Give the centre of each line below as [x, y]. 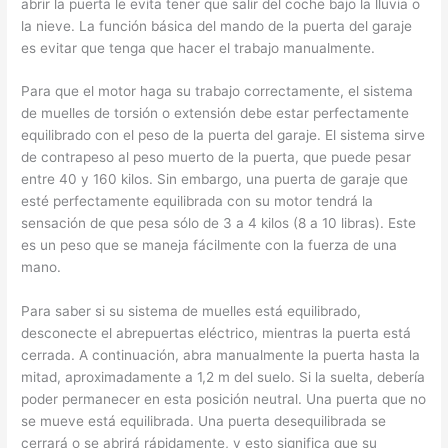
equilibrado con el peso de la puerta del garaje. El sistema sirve [223, 135]
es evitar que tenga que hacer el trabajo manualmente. [198, 47]
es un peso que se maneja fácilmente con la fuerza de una [209, 245]
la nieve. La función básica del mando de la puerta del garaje [217, 25]
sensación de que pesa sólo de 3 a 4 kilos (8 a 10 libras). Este [219, 223]
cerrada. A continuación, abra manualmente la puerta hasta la [221, 355]
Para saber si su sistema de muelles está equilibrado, [191, 311]
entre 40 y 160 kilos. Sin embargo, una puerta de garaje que [215, 179]
